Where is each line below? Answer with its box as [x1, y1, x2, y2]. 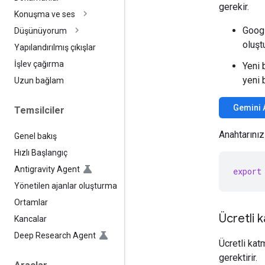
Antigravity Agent [14, 164, 80, 174]
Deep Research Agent [14, 230, 96, 240]
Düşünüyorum [14, 26, 67, 36]
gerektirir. [219, 251, 257, 263]
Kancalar [14, 214, 47, 224]
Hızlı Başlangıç [14, 147, 67, 157]
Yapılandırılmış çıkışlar [14, 43, 96, 53]
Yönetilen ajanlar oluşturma [14, 180, 117, 190]
